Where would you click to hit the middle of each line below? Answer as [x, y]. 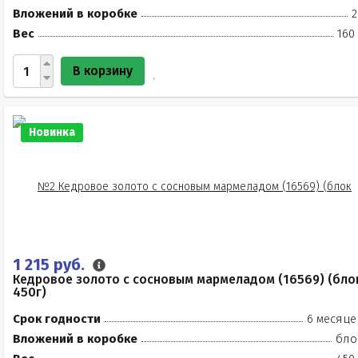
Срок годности [57, 319]
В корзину [103, 71]
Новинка [52, 132]
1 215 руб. [51, 265]
